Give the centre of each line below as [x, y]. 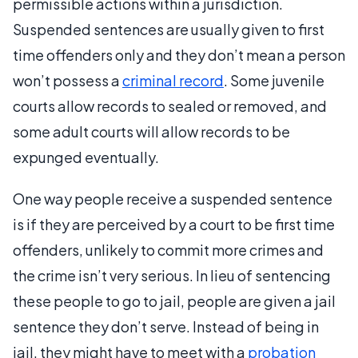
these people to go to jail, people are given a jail [174, 301]
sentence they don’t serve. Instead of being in [166, 326]
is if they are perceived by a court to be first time [174, 224]
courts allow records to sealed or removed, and [170, 106]
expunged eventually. [86, 157]
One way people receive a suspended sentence [173, 199]
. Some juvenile [274, 80]
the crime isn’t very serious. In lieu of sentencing [172, 275]
